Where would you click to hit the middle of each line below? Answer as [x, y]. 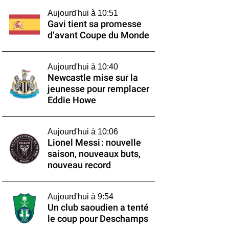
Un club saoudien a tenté [98, 208]
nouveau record [79, 165]
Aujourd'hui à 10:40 [83, 67]
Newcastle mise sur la [93, 78]
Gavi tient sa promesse [94, 24]
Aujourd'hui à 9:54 [80, 197]
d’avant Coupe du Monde [98, 35]
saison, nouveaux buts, [94, 154]
